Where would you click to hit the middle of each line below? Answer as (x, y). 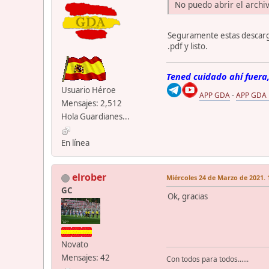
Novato (75, 245)
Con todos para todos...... (207, 259)
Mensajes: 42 (86, 258)
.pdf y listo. (188, 47)
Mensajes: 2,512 (92, 104)
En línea (75, 143)
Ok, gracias (188, 197)
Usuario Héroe (89, 90)
